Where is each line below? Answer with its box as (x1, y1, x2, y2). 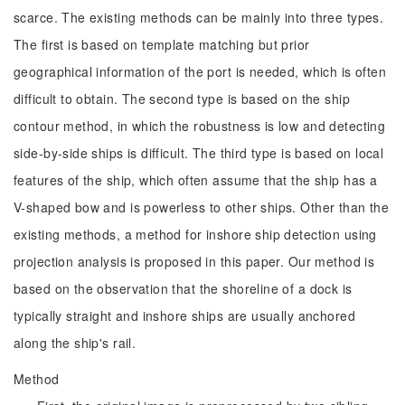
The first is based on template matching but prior (14, 35, 310, 53)
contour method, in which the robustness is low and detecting (14, 117, 386, 135)
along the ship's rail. (14, 334, 137, 352)
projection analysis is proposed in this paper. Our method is (14, 252, 375, 270)
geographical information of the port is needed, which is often (14, 62, 387, 80)
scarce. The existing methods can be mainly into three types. (14, 8, 384, 26)
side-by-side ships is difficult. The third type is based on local (14, 144, 384, 162)
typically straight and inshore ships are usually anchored (14, 306, 355, 325)
